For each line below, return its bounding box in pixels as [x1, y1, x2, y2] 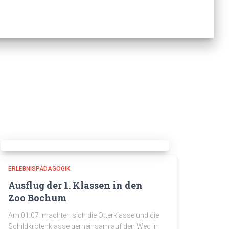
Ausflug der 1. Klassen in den [8, 179, 143, 191]
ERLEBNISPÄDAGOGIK [8, 165, 70, 172]
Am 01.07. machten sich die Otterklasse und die [8, 211, 159, 219]
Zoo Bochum [8, 192, 66, 204]
